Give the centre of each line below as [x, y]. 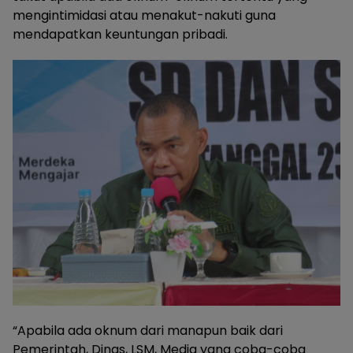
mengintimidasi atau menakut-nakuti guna [144, 15]
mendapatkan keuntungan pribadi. [120, 34]
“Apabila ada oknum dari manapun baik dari [148, 330]
